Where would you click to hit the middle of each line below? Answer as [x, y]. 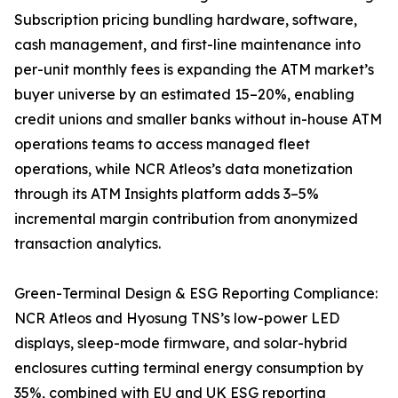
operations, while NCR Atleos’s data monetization [183, 169]
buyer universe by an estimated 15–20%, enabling [184, 95]
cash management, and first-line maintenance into [187, 45]
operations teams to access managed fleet [162, 144]
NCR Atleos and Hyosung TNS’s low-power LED [177, 318]
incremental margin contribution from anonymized [186, 219]
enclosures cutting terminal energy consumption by [189, 368]
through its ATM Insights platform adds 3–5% [167, 194]
